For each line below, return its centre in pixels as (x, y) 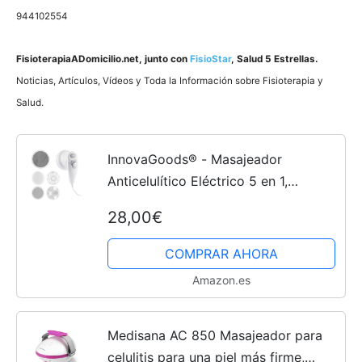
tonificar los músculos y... (184, 246)
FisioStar (210, 59)
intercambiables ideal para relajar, (210, 224)
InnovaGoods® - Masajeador (194, 159)
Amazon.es (221, 280)
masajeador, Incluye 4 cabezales (206, 202)
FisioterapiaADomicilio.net (78, 59)
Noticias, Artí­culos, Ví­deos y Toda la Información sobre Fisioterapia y (170, 81)
